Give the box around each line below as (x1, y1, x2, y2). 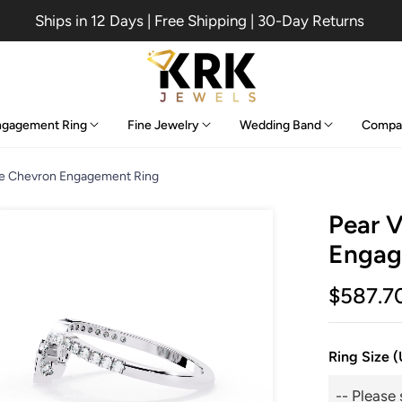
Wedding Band (239, 117, 321, 133)
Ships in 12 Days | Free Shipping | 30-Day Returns (14, 12, 345, 30)
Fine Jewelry (127, 117, 199, 133)
